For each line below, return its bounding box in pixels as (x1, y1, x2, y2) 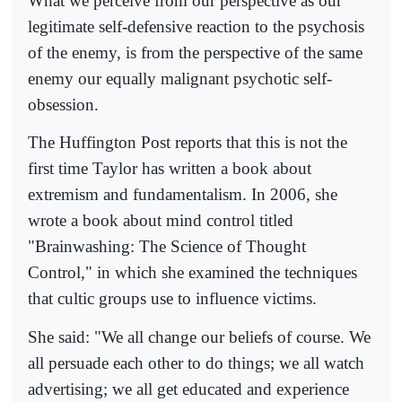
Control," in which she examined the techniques (28, 263, 357, 283)
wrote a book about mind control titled (28, 211, 293, 231)
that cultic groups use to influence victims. (28, 289, 317, 309)
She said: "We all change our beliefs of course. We (28, 327, 371, 346)
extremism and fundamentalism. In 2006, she (28, 185, 337, 205)
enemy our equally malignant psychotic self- (28, 68, 332, 88)
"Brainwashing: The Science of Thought (28, 237, 306, 257)
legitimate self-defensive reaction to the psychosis (28, 16, 364, 36)
